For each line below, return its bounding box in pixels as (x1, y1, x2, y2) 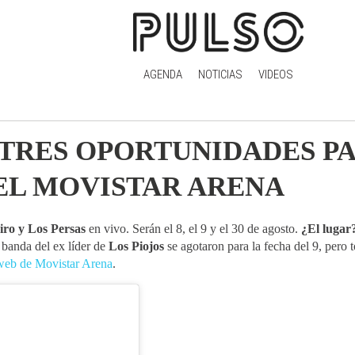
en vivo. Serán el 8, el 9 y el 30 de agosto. (89, 222, 301, 235)
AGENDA (143, 67, 182, 82)
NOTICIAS (197, 67, 242, 82)
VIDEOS (258, 67, 293, 82)
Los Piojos (105, 239, 164, 253)
